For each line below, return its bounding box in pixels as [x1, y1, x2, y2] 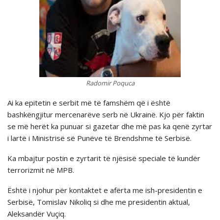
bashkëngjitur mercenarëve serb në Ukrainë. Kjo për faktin [7, 109, 204, 119]
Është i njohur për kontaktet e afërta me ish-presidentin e [7, 185, 202, 195]
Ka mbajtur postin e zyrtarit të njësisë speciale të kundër [7, 153, 200, 163]
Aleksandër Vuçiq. [7, 208, 66, 219]
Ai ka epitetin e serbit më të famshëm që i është [7, 97, 170, 108]
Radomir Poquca [85, 78, 135, 87]
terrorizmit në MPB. [7, 165, 74, 175]
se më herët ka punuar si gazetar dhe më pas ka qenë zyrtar [7, 121, 212, 131]
